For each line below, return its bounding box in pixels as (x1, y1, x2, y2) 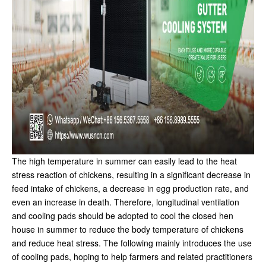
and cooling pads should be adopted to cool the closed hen (12, 210, 233, 221)
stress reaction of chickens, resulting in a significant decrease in (12, 169, 251, 180)
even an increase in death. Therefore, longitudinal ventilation (12, 196, 239, 208)
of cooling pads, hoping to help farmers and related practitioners (12, 251, 252, 262)
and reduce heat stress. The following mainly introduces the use (12, 237, 252, 249)
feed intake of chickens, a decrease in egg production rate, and (12, 182, 249, 194)
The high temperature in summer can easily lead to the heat (12, 155, 237, 167)
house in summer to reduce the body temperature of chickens (12, 223, 243, 235)
